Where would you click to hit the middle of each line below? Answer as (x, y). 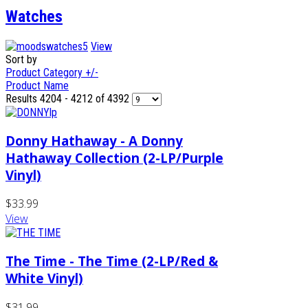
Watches (34, 16)
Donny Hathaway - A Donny (94, 140)
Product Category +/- (52, 72)
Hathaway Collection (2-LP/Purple (114, 157)
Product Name (37, 85)
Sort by (21, 59)
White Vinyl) (44, 278)
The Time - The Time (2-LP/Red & (112, 261)
